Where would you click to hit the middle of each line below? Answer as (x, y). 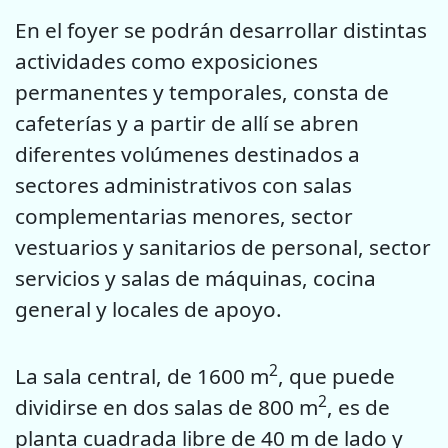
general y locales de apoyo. (148, 309)
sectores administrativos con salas (183, 185)
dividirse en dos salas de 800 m (166, 406)
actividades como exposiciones (166, 61)
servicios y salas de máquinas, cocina (195, 278)
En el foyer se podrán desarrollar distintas (221, 30)
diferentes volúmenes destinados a (187, 154)
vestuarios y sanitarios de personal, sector (223, 247)
